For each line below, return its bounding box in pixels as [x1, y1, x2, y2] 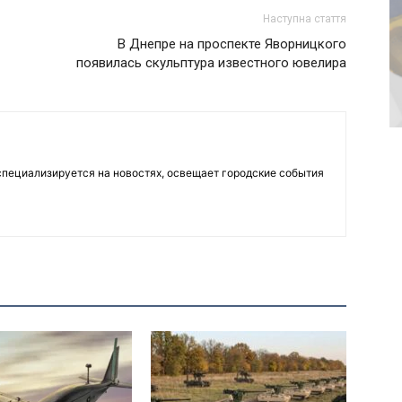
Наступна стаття [263, 13, 346, 25]
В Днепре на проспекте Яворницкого [118, 36, 346, 52]
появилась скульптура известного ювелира [76, 55, 346, 71]
